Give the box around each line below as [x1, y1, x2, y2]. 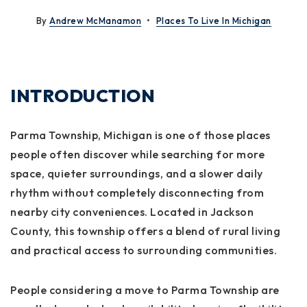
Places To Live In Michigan [156, 15, 271, 26]
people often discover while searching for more [10, 147, 265, 161]
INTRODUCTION [10, 84, 155, 107]
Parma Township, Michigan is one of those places [10, 128, 271, 142]
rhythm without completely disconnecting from [10, 186, 264, 199]
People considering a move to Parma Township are [10, 283, 280, 297]
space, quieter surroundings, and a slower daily [10, 167, 263, 180]
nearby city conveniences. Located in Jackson [10, 205, 254, 219]
